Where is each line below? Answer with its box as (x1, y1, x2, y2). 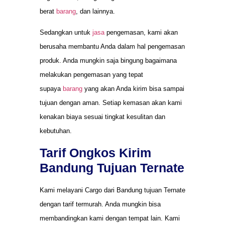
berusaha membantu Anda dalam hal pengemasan (40, 42, 185, 50)
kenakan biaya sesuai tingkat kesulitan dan (40, 113, 165, 121)
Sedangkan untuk (40, 28, 92, 36)
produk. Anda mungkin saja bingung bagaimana (40, 56, 177, 64)
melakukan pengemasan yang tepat (40, 70, 143, 78)
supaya (40, 84, 63, 92)
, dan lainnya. (76, 7, 115, 15)
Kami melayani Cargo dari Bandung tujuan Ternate (40, 186, 185, 194)
